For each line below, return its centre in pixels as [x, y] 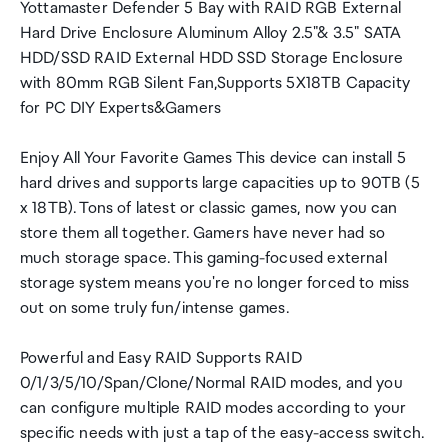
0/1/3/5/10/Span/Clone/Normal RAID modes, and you [211, 383]
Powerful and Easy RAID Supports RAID [161, 358]
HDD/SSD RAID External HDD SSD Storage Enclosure [212, 58]
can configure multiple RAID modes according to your [213, 408]
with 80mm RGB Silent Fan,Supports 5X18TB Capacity [215, 83]
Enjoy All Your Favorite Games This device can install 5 [213, 158]
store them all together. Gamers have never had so [202, 233]
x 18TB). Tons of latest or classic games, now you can [209, 208]
